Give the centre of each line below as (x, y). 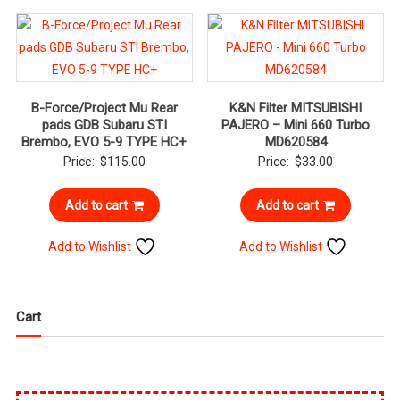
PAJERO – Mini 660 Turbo (296, 125)
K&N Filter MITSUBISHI (296, 108)
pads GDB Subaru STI (104, 125)
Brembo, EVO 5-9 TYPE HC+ (104, 142)
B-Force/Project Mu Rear (104, 108)
